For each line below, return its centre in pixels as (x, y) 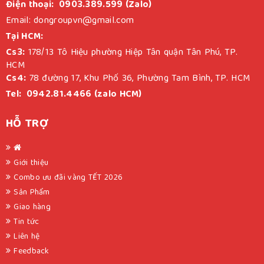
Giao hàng (32, 208)
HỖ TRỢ (27, 124)
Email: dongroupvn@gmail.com (70, 22)
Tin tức (27, 222)
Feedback (32, 252)
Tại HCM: (25, 37)
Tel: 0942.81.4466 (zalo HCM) (74, 95)
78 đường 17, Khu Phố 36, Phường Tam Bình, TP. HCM (138, 79)
